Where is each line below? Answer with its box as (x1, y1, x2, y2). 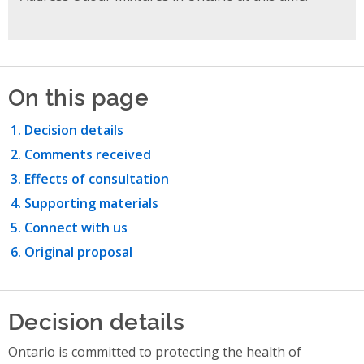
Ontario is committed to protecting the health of (8, 342, 301, 361)
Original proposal (24, 242, 132, 261)
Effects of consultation (24, 169, 169, 188)
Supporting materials (24, 193, 158, 212)
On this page (8, 79, 149, 111)
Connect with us (24, 218, 128, 236)
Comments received (24, 145, 151, 163)
